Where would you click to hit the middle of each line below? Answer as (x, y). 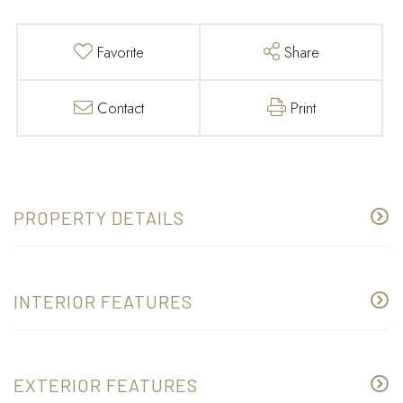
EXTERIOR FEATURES (106, 385)
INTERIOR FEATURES (103, 302)
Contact (120, 108)
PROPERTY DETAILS (99, 218)
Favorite (120, 53)
